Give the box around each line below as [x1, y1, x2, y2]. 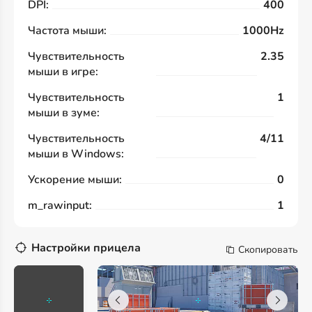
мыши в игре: [28, 64, 98, 79]
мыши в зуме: [28, 105, 100, 120]
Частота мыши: [28, 23, 107, 38]
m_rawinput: [28, 198, 92, 213]
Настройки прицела [31, 240, 141, 256]
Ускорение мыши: [28, 172, 122, 187]
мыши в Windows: [28, 146, 124, 162]
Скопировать [238, 243, 298, 256]
